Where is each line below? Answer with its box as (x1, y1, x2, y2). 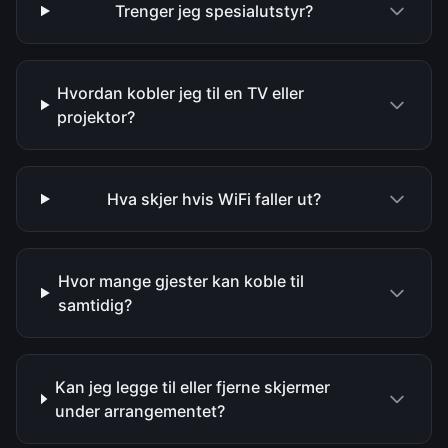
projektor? (57, 107, 136, 127)
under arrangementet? (54, 401, 225, 421)
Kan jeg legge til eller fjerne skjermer (54, 377, 330, 397)
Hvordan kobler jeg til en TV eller (57, 83, 305, 103)
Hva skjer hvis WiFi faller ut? (107, 189, 322, 209)
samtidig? (57, 295, 132, 315)
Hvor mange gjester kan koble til (57, 271, 304, 291)
